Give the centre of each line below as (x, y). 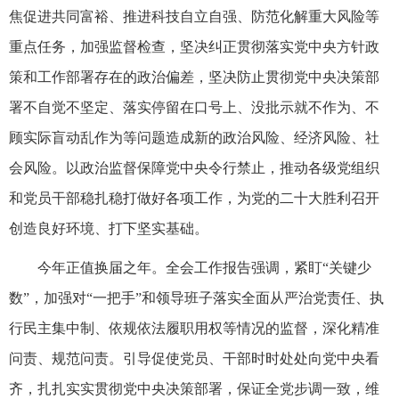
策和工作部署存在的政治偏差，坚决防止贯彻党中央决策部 (194, 77)
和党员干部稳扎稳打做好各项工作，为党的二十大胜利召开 (194, 198)
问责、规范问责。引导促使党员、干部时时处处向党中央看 (194, 358)
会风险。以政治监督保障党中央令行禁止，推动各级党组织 (194, 167)
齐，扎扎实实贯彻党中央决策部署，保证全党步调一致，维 (194, 388)
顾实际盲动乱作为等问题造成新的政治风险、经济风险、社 (194, 137)
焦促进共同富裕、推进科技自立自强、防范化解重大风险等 (194, 16)
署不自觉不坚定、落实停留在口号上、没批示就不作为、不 (194, 107)
